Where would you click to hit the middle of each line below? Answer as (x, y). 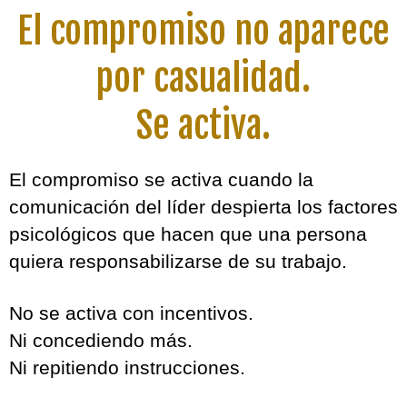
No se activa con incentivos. (131, 313)
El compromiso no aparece (203, 31)
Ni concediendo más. (101, 340)
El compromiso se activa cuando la (161, 179)
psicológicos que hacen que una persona (188, 234)
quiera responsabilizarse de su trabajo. (178, 261)
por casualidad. (203, 78)
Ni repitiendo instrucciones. (127, 367)
